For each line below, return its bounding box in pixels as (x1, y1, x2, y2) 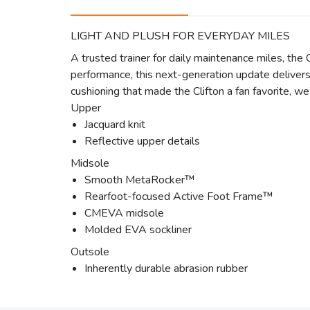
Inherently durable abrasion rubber (84, 261, 248, 276)
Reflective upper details (84, 134, 200, 149)
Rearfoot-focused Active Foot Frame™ (84, 189, 273, 204)
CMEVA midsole (84, 206, 164, 221)
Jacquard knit (84, 117, 145, 132)
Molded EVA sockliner (84, 222, 192, 237)
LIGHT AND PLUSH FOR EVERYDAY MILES (71, 28, 290, 44)
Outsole (71, 244, 109, 259)
